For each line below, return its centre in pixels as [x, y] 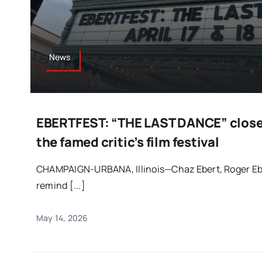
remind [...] [61, 186]
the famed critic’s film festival [127, 142]
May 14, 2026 [62, 218]
